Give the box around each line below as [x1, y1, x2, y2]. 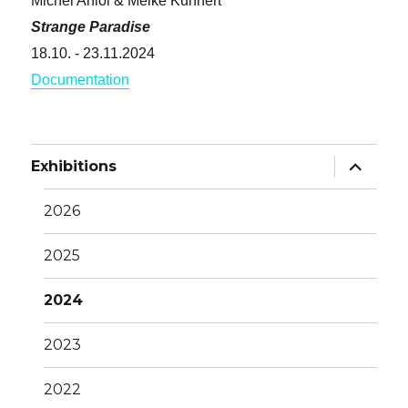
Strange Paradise [31, 18, 151, 35]
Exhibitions [31, 158, 117, 176]
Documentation [31, 71, 130, 87]
